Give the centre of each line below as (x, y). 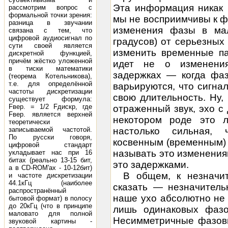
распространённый (37, 191)
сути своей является (50, 46)
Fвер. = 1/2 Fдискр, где (50, 107)
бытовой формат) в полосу (50, 198)
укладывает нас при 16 (50, 152)
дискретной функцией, (50, 53)
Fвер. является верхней (50, 114)
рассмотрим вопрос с (50, 7)
